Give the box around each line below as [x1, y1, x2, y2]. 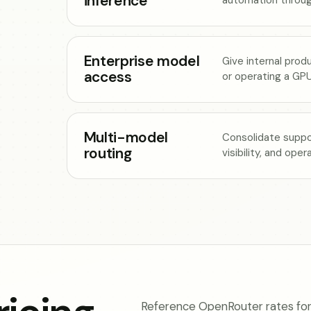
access [83, 67, 132, 87]
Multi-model [83, 127, 169, 147]
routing [83, 143, 132, 163]
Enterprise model [83, 51, 200, 71]
